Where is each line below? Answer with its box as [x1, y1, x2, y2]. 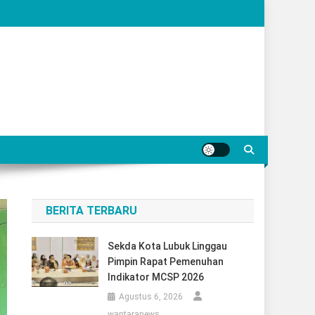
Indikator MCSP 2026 [107, 271, 204, 283]
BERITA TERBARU [46, 204, 138, 217]
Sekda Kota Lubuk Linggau [107, 240, 227, 252]
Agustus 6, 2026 [118, 292, 183, 302]
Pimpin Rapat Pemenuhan [107, 256, 224, 267]
